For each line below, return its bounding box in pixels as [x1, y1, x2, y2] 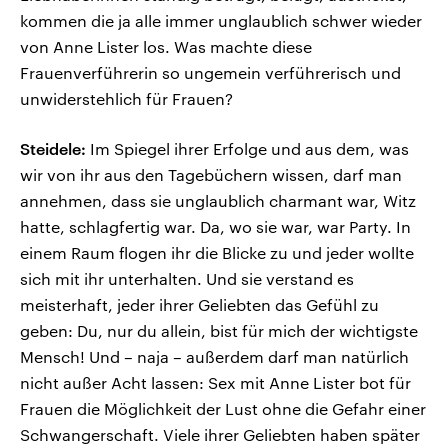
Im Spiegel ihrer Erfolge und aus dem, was [86, 139, 409, 159]
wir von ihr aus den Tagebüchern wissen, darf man [20, 165, 402, 185]
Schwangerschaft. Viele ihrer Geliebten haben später [20, 425, 420, 445]
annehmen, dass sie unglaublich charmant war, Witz [20, 191, 416, 211]
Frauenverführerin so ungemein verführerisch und [20, 63, 401, 83]
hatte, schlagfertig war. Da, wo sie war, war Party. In [20, 217, 411, 237]
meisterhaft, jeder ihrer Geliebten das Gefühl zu [20, 295, 379, 315]
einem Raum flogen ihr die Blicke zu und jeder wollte [20, 243, 414, 263]
